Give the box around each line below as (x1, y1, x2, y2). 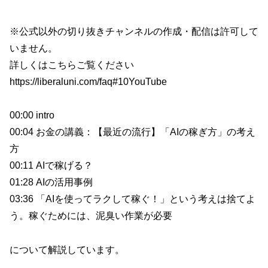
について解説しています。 (10, 245, 124, 255)
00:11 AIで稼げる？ (10, 160, 93, 171)
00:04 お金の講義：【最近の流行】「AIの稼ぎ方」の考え (10, 127, 255, 138)
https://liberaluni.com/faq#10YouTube (10, 76, 167, 87)
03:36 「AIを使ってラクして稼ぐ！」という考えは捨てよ (10, 194, 255, 205)
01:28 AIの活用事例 (10, 177, 93, 188)
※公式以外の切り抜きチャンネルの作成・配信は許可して (10, 26, 258, 36)
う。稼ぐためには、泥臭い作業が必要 (10, 211, 172, 221)
